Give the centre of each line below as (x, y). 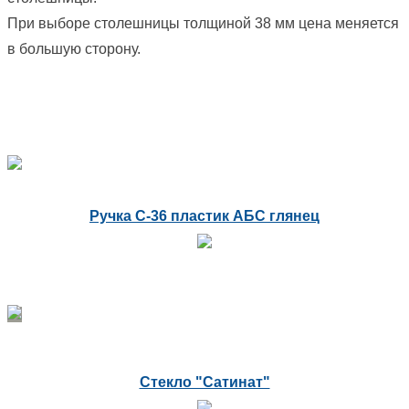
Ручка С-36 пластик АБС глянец (204, 216)
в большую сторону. (74, 49)
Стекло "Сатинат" (204, 383)
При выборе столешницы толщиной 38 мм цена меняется (203, 24)
